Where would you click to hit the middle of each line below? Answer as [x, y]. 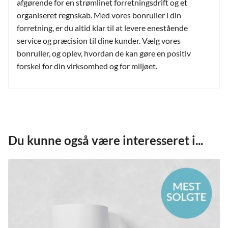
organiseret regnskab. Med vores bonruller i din [99, 15]
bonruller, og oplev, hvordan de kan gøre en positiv [104, 53]
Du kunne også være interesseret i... [106, 140]
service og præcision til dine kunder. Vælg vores [99, 40]
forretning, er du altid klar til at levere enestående [102, 27]
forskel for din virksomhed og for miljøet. [87, 66]
